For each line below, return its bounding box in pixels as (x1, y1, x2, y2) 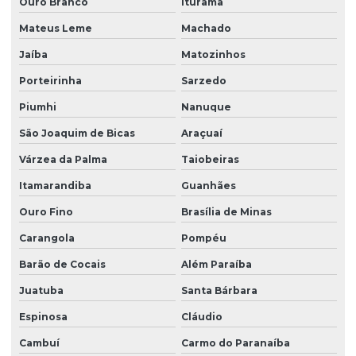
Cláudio (180, 311, 222, 323)
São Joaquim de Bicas (19, 127, 135, 140)
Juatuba (19, 284, 64, 297)
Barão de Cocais (19, 258, 106, 271)
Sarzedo (180, 75, 226, 87)
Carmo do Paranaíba (180, 337, 290, 350)
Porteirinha (19, 75, 82, 87)
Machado (180, 22, 231, 35)
